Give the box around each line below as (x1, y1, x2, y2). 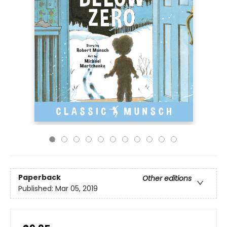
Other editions (142, 173, 192, 184)
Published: (18, 183, 55, 194)
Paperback (18, 172, 61, 183)
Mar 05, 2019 (55, 183, 98, 194)
